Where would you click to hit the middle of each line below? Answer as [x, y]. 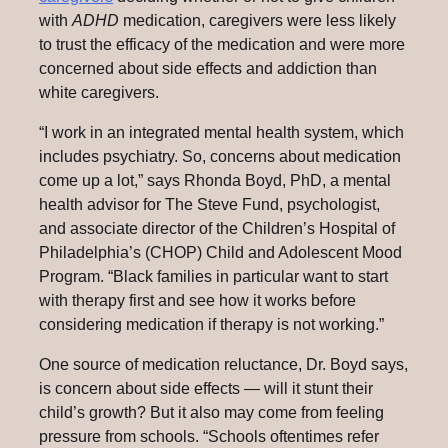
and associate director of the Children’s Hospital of [217, 229]
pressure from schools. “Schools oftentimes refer [209, 437]
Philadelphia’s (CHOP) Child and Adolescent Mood [220, 253]
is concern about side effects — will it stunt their [206, 389]
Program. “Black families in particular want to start [213, 277]
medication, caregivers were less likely [259, 21]
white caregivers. [99, 93]
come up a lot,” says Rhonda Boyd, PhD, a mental [215, 181]
